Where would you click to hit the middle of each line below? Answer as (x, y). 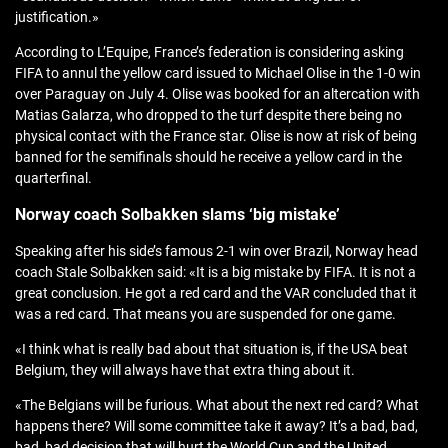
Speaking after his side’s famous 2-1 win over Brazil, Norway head (216, 251)
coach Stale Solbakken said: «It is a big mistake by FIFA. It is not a (215, 272)
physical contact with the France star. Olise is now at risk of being (216, 136)
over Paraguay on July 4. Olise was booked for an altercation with (217, 94)
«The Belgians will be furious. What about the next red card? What (217, 405)
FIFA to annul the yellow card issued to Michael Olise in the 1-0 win (218, 73)
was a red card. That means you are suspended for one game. (207, 314)
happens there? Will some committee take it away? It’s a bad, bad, (216, 426)
